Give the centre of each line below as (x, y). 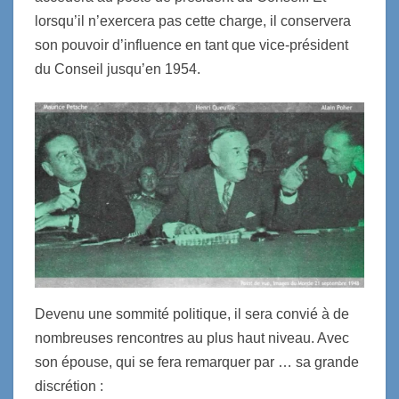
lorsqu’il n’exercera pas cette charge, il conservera (193, 21)
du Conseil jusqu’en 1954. (118, 69)
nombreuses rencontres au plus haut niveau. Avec (192, 338)
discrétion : (69, 386)
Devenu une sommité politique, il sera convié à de (192, 313)
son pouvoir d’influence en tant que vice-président (191, 45)
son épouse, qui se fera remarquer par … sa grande (197, 362)
